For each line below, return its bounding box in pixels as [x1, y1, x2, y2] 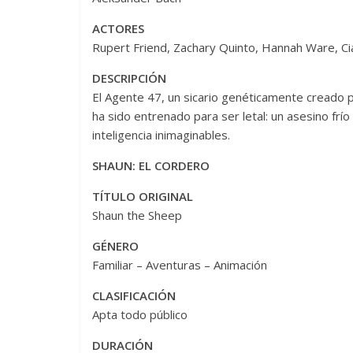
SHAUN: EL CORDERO [92, 157, 210, 173]
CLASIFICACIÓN [92, 287, 176, 303]
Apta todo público [92, 306, 188, 322]
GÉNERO [92, 237, 139, 254]
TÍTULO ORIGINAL [92, 188, 193, 204]
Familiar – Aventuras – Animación [92, 256, 267, 273]
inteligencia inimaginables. [92, 126, 230, 143]
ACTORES [92, 20, 144, 36]
